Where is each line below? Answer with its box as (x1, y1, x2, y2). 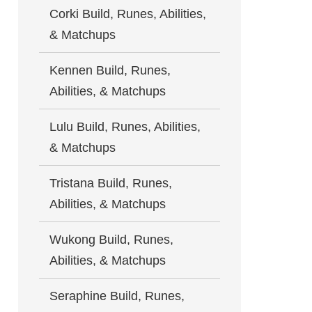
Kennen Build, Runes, (49, 63, 171, 77)
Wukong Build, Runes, (49, 233, 173, 247)
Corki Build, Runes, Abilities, (49, 7, 206, 21)
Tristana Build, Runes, (49, 176, 172, 190)
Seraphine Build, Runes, (49, 289, 185, 303)
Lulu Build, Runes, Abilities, (49, 120, 201, 134)
